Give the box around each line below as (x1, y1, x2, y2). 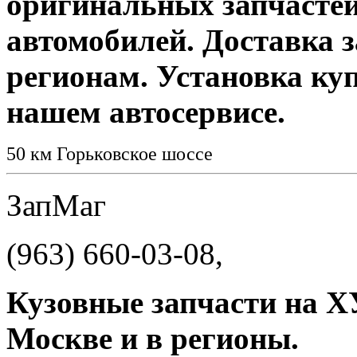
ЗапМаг (6, 187, 106, 222)
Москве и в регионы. (6, 320, 299, 355)
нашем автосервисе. (6, 94, 285, 129)
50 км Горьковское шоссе (6, 142, 222, 164)
